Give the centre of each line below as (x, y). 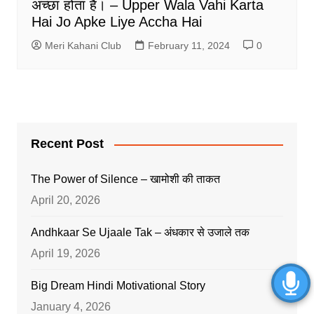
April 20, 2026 (65, 200)
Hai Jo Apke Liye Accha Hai (116, 22)
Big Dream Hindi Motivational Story (118, 286)
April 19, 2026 (65, 254)
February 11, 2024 (189, 46)
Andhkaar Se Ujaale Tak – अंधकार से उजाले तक (140, 233)
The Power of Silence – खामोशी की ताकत (125, 179)
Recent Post (67, 144)
